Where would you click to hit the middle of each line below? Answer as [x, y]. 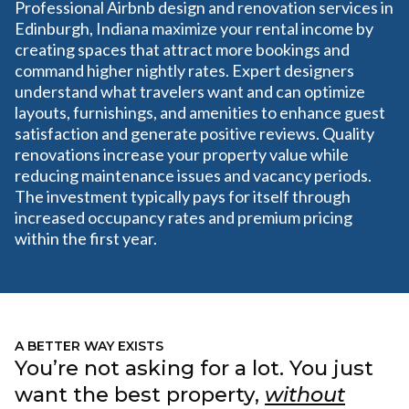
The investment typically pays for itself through [183, 196]
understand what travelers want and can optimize [190, 91]
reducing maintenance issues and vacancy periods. [193, 175]
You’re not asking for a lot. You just [194, 368]
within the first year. [86, 238]
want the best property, [140, 394]
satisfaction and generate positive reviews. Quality [194, 133]
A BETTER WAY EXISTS [89, 346]
